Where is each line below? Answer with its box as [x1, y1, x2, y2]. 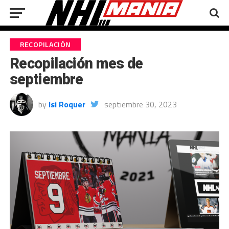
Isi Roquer [48, 98, 85, 110]
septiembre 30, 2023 [104, 98, 177, 110]
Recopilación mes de [9, 55, 143, 72]
